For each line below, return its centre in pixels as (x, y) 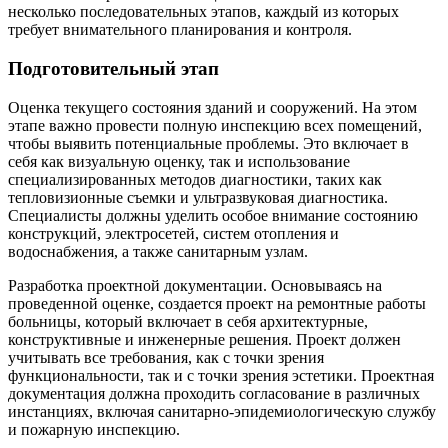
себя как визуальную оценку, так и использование (179, 161)
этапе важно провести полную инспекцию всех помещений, (215, 125)
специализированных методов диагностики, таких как (195, 179)
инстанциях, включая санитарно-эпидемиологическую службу (222, 411)
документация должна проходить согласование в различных (214, 393)
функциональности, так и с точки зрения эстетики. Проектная (221, 375)
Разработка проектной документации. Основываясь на (195, 285)
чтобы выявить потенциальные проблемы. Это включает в (208, 143)
